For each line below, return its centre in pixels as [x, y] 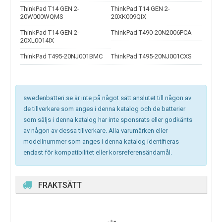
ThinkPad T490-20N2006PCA [151, 33]
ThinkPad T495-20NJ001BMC [61, 56]
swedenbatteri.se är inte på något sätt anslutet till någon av [107, 98]
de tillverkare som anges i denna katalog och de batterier [104, 109]
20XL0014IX [37, 41]
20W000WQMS [42, 17]
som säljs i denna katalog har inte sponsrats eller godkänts [108, 120]
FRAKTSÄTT [60, 185]
